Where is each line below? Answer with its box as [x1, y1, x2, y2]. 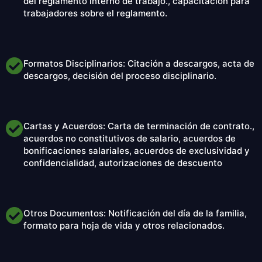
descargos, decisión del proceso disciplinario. [23, 70, 216, 82]
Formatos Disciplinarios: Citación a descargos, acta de [23, 58, 254, 70]
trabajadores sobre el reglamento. [23, 8, 167, 19]
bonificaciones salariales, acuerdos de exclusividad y [23, 145, 250, 157]
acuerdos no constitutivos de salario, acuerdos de [23, 133, 236, 144]
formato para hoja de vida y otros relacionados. [23, 220, 225, 232]
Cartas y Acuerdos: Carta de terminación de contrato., [23, 120, 254, 132]
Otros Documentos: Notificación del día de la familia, [23, 208, 247, 219]
